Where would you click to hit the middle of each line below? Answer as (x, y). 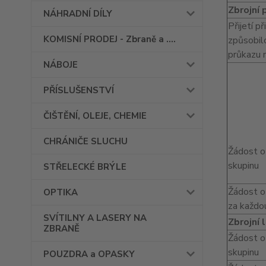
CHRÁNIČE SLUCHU (85, 141)
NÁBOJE (61, 65)
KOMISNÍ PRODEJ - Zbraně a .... (110, 39)
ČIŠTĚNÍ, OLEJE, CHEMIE (95, 116)
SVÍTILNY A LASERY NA (95, 218)
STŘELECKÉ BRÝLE (85, 167)
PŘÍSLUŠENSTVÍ (79, 90)
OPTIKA (61, 192)
